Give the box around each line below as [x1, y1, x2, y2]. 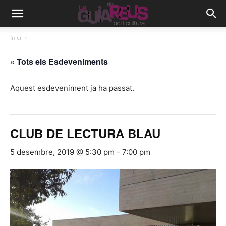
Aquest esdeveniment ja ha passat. [10, 83, 134, 93]
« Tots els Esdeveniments [10, 55, 108, 67]
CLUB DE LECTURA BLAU [10, 125, 160, 142]
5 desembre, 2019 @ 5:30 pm [10, 147, 115, 157]
